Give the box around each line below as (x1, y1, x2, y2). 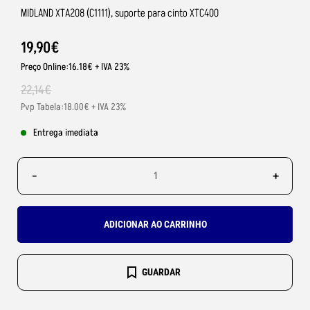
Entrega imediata (33, 126, 98, 139)
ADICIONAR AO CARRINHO (103, 219, 207, 230)
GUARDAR (142, 266, 181, 277)
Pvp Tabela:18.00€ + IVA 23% (21, 100, 127, 113)
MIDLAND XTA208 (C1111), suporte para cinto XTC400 (21, 6, 219, 21)
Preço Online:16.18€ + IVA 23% (21, 60, 130, 73)
